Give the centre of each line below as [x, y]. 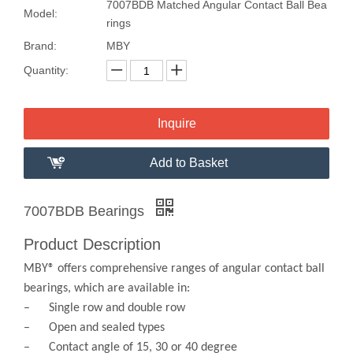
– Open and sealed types [94, 328]
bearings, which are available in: [107, 288]
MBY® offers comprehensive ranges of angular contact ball [174, 269]
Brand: [40, 46]
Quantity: [46, 70]
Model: [41, 13]
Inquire [176, 123]
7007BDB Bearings [86, 211]
